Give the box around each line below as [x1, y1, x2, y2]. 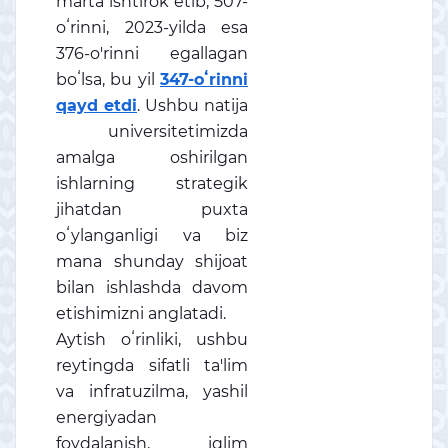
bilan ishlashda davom [56, 278, 248, 297]
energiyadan [56, 408, 157, 427]
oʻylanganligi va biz [56, 226, 248, 245]
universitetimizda [56, 122, 248, 141]
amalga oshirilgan [56, 148, 248, 167]
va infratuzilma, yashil [56, 382, 248, 401]
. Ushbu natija [137, 96, 248, 115]
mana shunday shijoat [56, 252, 248, 271]
